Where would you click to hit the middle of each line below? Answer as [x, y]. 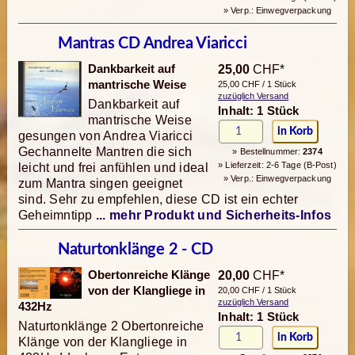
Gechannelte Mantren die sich [105, 152]
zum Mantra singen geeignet [100, 184]
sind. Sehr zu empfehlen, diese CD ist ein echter [158, 200]
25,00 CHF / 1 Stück [258, 84]
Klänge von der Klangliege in [103, 342]
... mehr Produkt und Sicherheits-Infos [214, 216]
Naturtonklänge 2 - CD [135, 250]
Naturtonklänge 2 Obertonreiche [111, 326]
